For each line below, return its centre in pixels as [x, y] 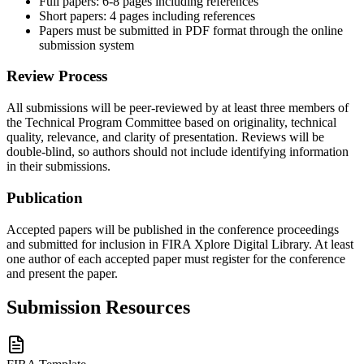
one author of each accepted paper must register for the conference [176, 258]
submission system [87, 45]
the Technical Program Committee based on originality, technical [171, 123]
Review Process [57, 76]
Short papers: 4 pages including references [147, 15]
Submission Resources [98, 308]
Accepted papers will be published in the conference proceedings [173, 229]
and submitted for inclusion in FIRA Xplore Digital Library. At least [180, 244]
